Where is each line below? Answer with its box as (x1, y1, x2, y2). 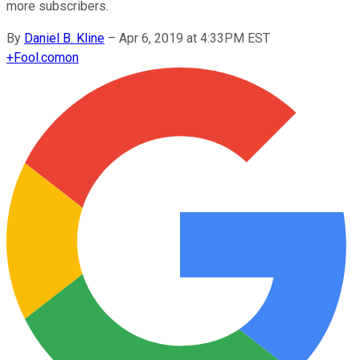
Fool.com (14, 49, 65, 65)
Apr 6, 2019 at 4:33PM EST (119, 30, 270, 46)
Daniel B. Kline (24, 30, 104, 46)
